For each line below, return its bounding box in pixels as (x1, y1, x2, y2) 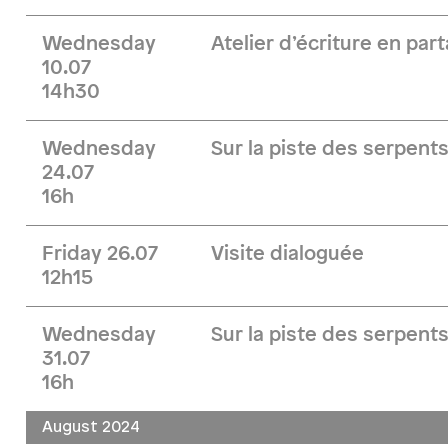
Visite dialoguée (211, 244, 365, 264)
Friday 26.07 (42, 244, 158, 264)
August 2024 (42, 419, 140, 436)
